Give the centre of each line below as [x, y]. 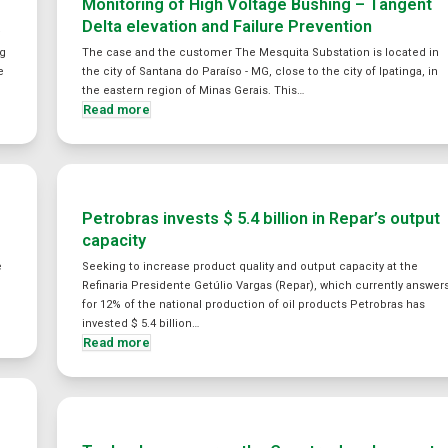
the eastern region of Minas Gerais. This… [193, 90]
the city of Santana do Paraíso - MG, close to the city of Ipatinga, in [260, 71]
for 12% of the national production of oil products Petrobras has [254, 304]
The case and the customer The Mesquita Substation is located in [261, 52]
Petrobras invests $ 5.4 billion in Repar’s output [261, 218]
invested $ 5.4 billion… [141, 323]
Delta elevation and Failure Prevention [227, 26]
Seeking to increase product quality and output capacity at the [250, 266]
